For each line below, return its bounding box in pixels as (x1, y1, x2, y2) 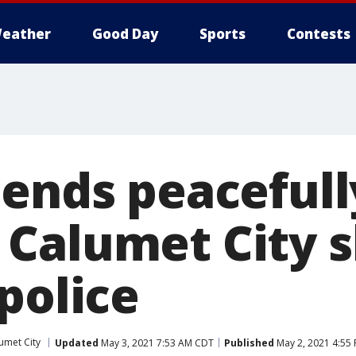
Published (224, 335, 274, 350)
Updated (55, 335, 99, 350)
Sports (199, 25, 246, 43)
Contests (287, 25, 350, 43)
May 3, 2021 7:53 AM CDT (99, 335, 214, 350)
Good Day (92, 25, 158, 43)
